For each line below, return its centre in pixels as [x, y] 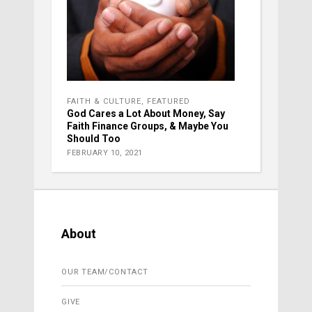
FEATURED [169, 101]
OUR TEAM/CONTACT [105, 272]
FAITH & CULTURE [104, 101]
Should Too [94, 138]
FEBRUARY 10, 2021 [105, 153]
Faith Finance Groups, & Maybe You [148, 126]
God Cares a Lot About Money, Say [146, 113]
